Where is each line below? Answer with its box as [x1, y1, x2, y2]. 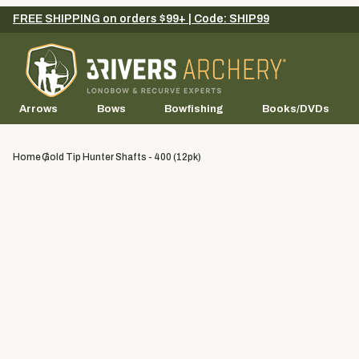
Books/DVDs [262, 103, 330, 115]
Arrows [19, 103, 58, 115]
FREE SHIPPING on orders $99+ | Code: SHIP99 [13, 13, 269, 26]
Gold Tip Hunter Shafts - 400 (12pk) [42, 151, 202, 163]
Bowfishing [164, 103, 224, 115]
